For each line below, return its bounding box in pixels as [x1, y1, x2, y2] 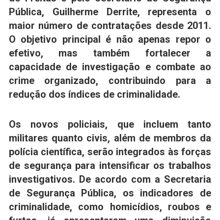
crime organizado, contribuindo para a [8, 75, 212, 86]
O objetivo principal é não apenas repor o [8, 33, 212, 45]
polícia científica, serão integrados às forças [8, 146, 212, 158]
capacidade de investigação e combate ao [8, 61, 212, 73]
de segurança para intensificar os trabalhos [8, 160, 212, 172]
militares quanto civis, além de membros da [8, 133, 212, 144]
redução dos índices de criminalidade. [8, 88, 180, 100]
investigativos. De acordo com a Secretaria [8, 174, 212, 186]
